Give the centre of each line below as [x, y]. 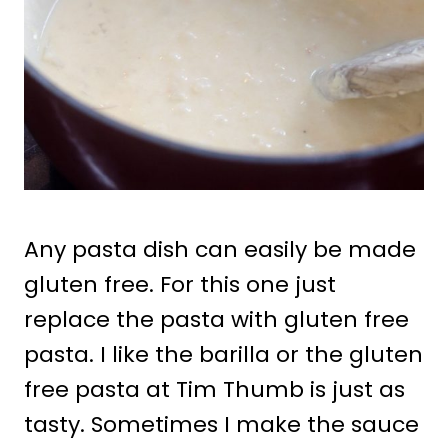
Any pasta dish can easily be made [220, 249]
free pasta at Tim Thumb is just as [214, 389]
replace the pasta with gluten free [216, 319]
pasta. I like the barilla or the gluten [223, 354]
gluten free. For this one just [180, 284]
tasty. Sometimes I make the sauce [221, 424]
